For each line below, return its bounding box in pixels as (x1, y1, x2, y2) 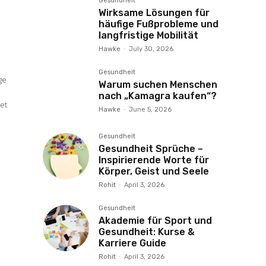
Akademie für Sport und (99, 215, 212, 226)
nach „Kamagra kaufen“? (99, 90, 217, 102)
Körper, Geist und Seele (99, 166, 209, 177)
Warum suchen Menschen (99, 79, 217, 90)
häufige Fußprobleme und (99, 18, 218, 30)
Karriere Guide (99, 237, 166, 249)
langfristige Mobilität (99, 30, 198, 41)
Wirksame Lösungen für (99, 7, 210, 18)
